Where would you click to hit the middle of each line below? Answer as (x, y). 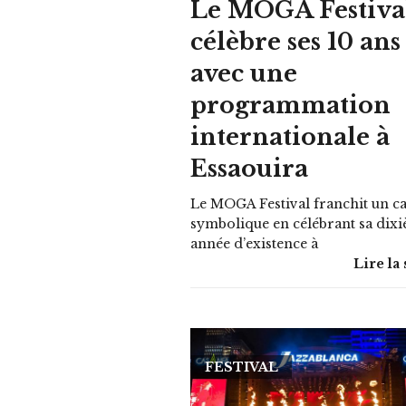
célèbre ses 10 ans (296, 42)
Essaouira (250, 169)
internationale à (290, 137)
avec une (244, 73)
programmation (291, 105)
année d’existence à (255, 243)
